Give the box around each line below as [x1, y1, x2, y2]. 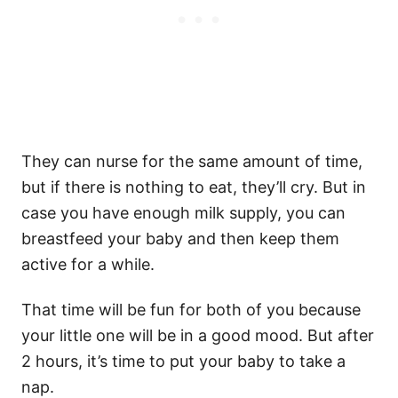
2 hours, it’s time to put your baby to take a [21, 351, 346, 370]
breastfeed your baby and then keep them [21, 228, 339, 248]
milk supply [195, 203, 277, 222]
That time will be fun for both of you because [21, 299, 361, 319]
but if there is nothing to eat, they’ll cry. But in [21, 177, 366, 196]
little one [60, 325, 124, 345]
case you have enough [21, 203, 195, 222]
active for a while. [21, 254, 159, 274]
